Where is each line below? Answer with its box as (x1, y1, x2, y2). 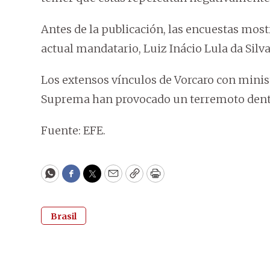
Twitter (91, 172, 132, 186)
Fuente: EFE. (41, 123, 105, 137)
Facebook (70, 172, 121, 186)
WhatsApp (49, 172, 106, 186)
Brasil (51, 210, 77, 222)
